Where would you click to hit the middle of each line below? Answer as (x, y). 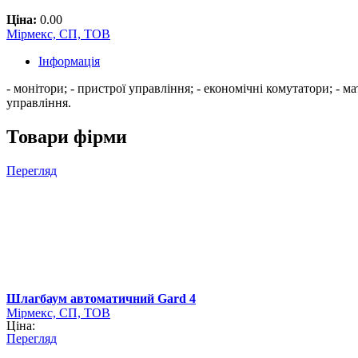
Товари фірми (67, 137)
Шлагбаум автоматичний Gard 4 (101, 299)
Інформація (69, 62)
